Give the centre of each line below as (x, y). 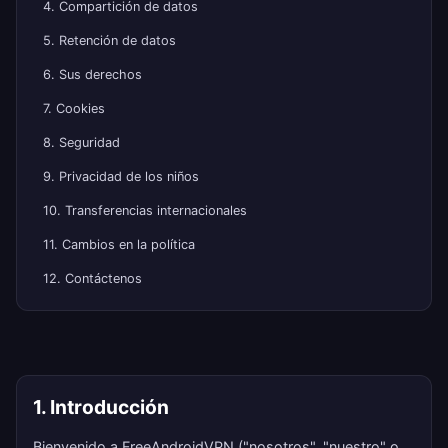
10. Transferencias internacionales (145, 210)
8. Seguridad (81, 142)
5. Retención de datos (109, 40)
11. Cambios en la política (119, 244)
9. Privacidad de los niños (121, 176)
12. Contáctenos (92, 278)
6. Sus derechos (92, 74)
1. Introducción (101, 407)
